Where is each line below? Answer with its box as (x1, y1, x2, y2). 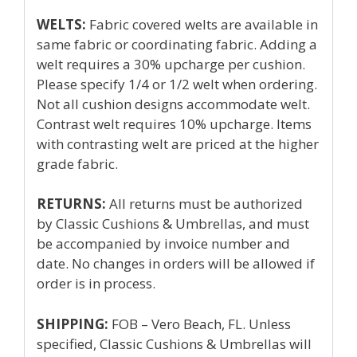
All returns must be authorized (106, 194, 303, 213)
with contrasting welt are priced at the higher (37, 134, 319, 153)
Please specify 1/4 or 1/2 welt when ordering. (37, 74, 317, 93)
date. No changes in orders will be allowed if (37, 254, 315, 273)
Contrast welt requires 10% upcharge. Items (37, 114, 312, 133)
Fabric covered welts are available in (86, 14, 318, 33)
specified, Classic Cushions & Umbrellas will (37, 334, 312, 353)
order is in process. (37, 274, 155, 292)
